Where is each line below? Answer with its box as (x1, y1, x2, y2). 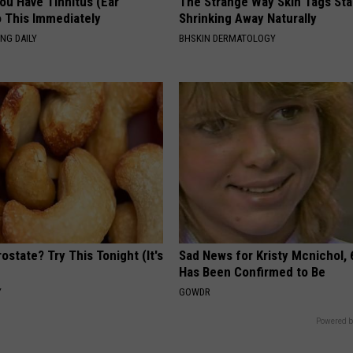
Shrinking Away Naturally (179, 10, 318, 27)
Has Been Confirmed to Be (179, 264, 326, 281)
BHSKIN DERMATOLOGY (179, 32, 277, 45)
